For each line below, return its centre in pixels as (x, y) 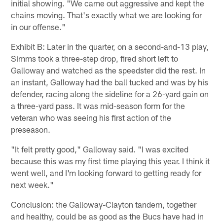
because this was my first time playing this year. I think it (110, 161)
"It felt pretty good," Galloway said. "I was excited (100, 149)
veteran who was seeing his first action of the (91, 117)
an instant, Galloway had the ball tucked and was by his (110, 82)
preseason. (31, 129)
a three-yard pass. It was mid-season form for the (98, 105)
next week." (33, 184)
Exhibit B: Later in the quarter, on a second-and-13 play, (110, 46)
